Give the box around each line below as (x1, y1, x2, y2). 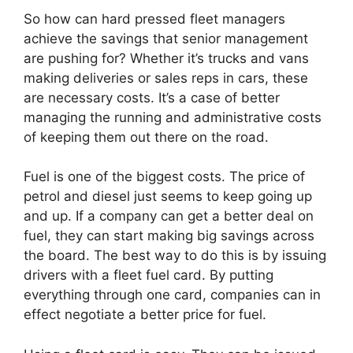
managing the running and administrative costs (24, 109, 321, 125)
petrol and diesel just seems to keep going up (24, 188, 312, 204)
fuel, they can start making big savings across (24, 228, 314, 243)
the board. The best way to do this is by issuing (24, 247, 326, 263)
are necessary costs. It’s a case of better (24, 89, 280, 106)
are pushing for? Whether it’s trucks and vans (24, 50, 309, 66)
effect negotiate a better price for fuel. (24, 307, 266, 322)
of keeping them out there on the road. (24, 128, 269, 145)
